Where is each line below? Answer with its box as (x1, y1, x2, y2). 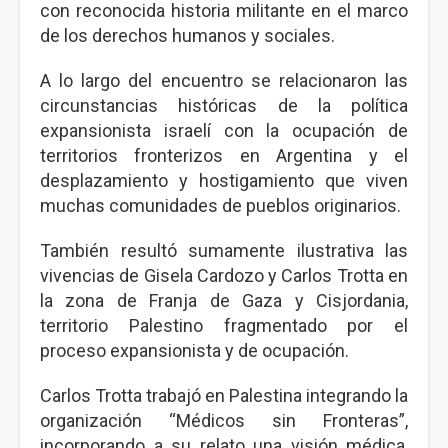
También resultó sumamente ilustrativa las (40, 240, 408, 261)
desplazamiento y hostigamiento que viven (40, 170, 408, 191)
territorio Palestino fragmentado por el (40, 315, 408, 336)
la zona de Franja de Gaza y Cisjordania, (40, 290, 408, 311)
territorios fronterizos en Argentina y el (40, 145, 408, 166)
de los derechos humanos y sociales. (40, 25, 335, 46)
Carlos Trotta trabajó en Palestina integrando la (40, 385, 408, 406)
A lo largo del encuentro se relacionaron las (40, 70, 408, 91)
